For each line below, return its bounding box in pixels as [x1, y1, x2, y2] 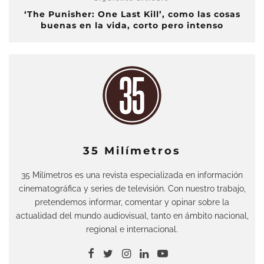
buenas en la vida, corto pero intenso [41, 20, 223, 31]
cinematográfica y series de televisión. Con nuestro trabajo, [18, 183, 246, 194]
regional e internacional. [86, 224, 178, 235]
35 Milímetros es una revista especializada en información [21, 170, 243, 180]
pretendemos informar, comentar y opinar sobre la [35, 197, 229, 207]
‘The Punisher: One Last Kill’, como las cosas [24, 9, 240, 20]
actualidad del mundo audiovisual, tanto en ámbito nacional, [15, 210, 249, 221]
